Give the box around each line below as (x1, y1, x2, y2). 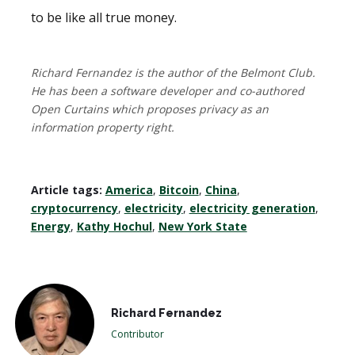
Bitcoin (158, 181, 199, 197)
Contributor (110, 326, 164, 341)
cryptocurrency (30, 200, 118, 216)
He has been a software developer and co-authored (30, 82, 304, 98)
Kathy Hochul (76, 218, 152, 234)
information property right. (30, 119, 174, 135)
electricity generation (189, 200, 315, 216)
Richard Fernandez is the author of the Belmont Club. (30, 64, 315, 80)
